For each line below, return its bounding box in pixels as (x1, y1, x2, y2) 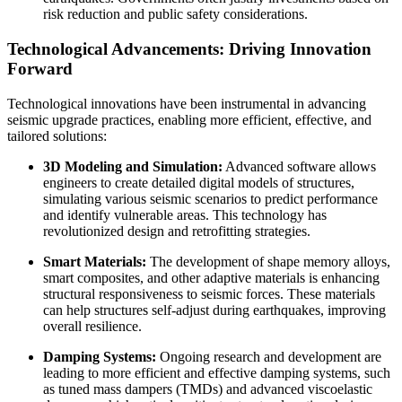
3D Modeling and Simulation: (43, 158, 223, 174)
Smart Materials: (43, 253, 146, 269)
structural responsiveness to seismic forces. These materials (43, 285, 375, 301)
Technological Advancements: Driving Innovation (7, 39, 371, 58)
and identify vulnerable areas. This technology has (43, 206, 327, 223)
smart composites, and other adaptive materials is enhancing (43, 269, 380, 285)
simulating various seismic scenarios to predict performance (43, 190, 378, 206)
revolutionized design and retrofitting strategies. (43, 223, 310, 239)
